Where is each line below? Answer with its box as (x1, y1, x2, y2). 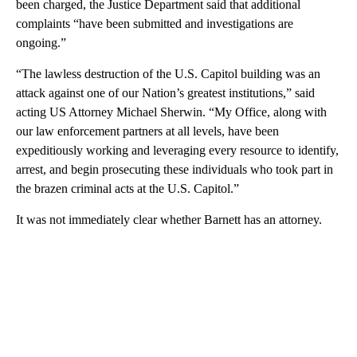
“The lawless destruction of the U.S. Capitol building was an (16, 66, 320, 80)
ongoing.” (16, 35, 66, 49)
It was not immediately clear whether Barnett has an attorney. (16, 212, 322, 226)
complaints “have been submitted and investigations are (16, 16, 293, 30)
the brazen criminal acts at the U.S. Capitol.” (16, 181, 239, 195)
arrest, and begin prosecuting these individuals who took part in (16, 162, 333, 176)
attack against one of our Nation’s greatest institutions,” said (16, 85, 315, 100)
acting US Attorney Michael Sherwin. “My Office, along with (16, 104, 327, 119)
